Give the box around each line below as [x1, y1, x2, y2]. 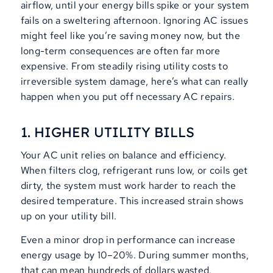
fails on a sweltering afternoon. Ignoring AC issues [20, 14, 248, 27]
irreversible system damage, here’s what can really [20, 75, 249, 88]
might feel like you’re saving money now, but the [20, 29, 240, 43]
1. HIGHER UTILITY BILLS [20, 123, 194, 141]
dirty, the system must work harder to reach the [20, 179, 236, 193]
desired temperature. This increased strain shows [20, 194, 243, 208]
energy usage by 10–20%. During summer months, [20, 248, 249, 261]
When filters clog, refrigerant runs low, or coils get [20, 164, 248, 177]
